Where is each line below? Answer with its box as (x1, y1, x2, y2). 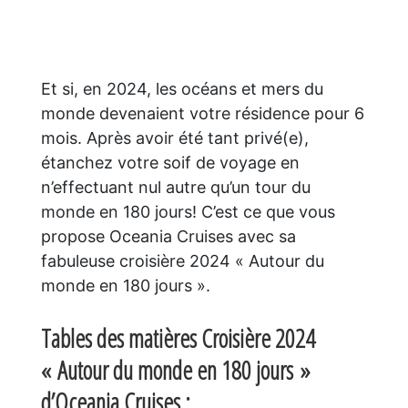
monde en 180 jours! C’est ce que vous (40, 201, 335, 221)
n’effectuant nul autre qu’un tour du (40, 177, 311, 197)
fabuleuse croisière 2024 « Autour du (40, 250, 324, 270)
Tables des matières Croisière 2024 (40, 321, 315, 355)
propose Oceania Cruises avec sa (40, 226, 296, 246)
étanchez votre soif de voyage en (40, 152, 300, 172)
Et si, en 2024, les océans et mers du (40, 78, 323, 98)
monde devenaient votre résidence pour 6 (40, 103, 364, 123)
